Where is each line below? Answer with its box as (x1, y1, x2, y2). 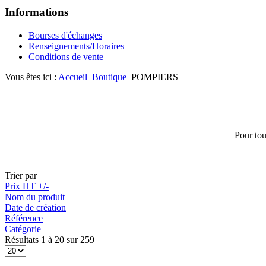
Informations (5, 6, 68, 19)
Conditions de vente (28, 52, 103, 62)
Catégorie (5, 224, 41, 235)
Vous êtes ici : (5, 72, 58, 83)
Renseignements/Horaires (28, 41, 124, 52)
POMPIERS (131, 72, 178, 83)
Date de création (5, 202, 66, 213)
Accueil (58, 72, 87, 83)
